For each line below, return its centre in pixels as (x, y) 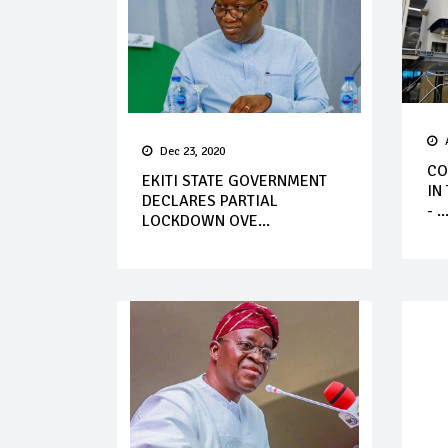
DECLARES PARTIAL (210, 201)
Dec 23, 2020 (192, 151)
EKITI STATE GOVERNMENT (234, 181)
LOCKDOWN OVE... (206, 221)
